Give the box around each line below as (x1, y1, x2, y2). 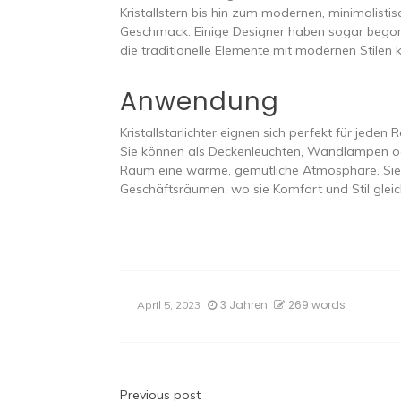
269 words (288, 297, 346, 313)
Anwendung (120, 84, 280, 120)
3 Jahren (220, 297, 269, 313)
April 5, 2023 (137, 298, 201, 312)
